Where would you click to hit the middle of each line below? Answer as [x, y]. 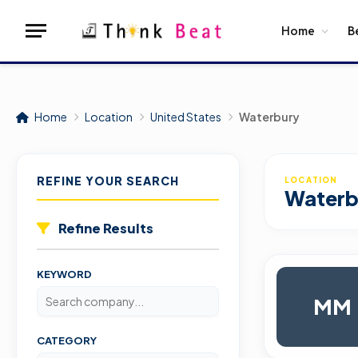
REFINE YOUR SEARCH [108, 181]
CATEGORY [67, 340]
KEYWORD [64, 274]
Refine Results [106, 228]
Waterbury [269, 117]
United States [186, 117]
